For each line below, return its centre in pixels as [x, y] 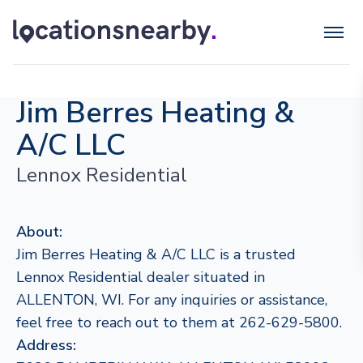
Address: [46, 345]
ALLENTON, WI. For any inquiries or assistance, [172, 300]
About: [39, 232]
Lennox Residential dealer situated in [141, 277]
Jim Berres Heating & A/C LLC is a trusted [156, 254]
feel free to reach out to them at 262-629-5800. [179, 322]
